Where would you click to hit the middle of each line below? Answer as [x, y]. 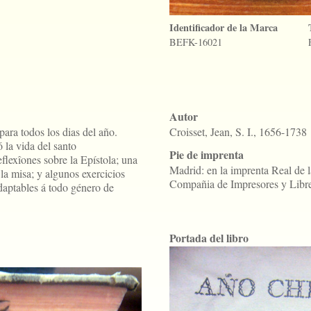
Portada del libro [209, 238]
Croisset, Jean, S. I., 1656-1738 [238, 132]
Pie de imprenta [207, 154]
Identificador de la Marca [224, 27]
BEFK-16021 [196, 42]
